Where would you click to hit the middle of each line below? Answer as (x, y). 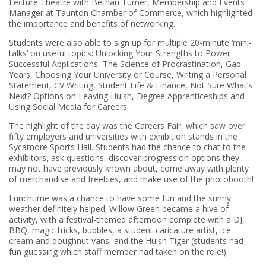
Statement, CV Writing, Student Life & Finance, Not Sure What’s (131, 85)
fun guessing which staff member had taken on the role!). (118, 251)
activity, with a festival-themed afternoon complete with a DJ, (127, 219)
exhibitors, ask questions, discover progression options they (124, 157)
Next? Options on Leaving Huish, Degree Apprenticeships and (127, 96)
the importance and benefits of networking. (92, 23)
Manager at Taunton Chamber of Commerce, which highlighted (131, 12)
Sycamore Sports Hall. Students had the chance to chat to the (127, 147)
